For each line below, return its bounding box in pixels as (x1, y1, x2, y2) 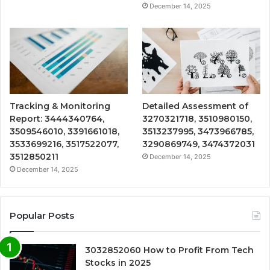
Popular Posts (10, 209, 74, 221)
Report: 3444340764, (10, 113, 104, 124)
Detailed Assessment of (142, 100, 249, 111)
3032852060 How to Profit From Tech (85, 244, 254, 256)
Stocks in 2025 (85, 257, 151, 268)
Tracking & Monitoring (10, 100, 110, 111)
